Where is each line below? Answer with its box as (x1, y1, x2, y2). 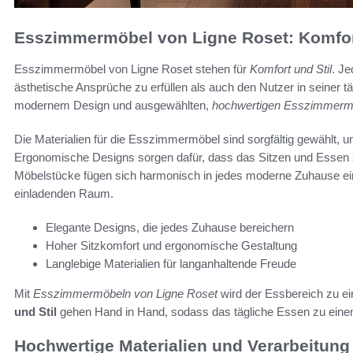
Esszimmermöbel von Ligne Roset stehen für (14, 62, 250, 76)
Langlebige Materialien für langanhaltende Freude (46, 257, 296, 271)
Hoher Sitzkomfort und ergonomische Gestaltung (46, 239, 297, 253)
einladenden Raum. (14, 187, 113, 201)
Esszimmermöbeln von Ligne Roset (33, 287, 217, 301)
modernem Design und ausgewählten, (14, 98, 212, 113)
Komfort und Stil (250, 62, 332, 76)
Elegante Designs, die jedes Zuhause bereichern (46, 221, 294, 235)
